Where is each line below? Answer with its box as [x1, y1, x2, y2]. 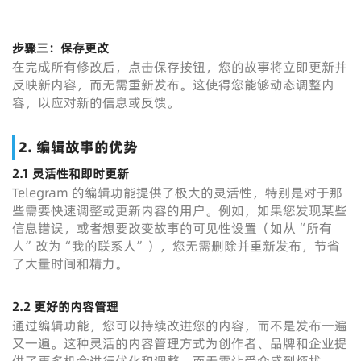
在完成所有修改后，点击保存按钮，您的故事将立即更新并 [12, 58, 347, 76]
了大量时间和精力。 [12, 255, 128, 272]
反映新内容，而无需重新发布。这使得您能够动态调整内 [12, 76, 334, 93]
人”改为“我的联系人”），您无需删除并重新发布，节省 [12, 237, 340, 255]
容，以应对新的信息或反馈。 [12, 93, 180, 111]
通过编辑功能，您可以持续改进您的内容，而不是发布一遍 [12, 317, 347, 334]
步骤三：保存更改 [12, 39, 109, 56]
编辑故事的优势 [36, 137, 138, 157]
